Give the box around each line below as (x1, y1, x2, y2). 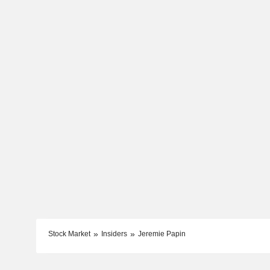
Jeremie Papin (137, 229, 186, 238)
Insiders (101, 229, 127, 238)
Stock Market (48, 229, 90, 238)
